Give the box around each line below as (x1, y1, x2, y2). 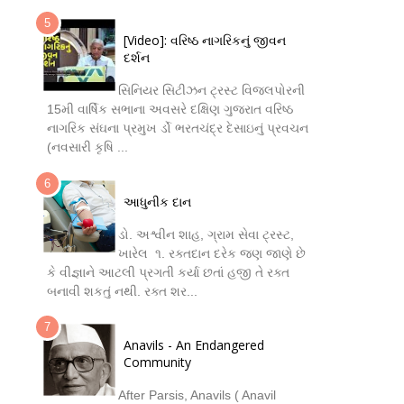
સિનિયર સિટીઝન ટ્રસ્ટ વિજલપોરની (118, 83, 305, 98)
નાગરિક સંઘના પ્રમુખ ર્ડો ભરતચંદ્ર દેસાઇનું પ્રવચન (47, 121, 308, 136)
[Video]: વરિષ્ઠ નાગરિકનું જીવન (124, 32, 286, 50)
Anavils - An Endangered (124, 336, 264, 354)
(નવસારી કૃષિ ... (47, 140, 128, 155)
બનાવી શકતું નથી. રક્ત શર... (47, 283, 197, 298)
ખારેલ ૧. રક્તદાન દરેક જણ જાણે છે (118, 245, 306, 261)
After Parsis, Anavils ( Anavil (118, 387, 276, 402)
